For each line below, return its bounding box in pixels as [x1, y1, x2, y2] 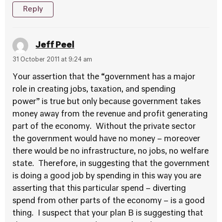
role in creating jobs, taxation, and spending [12, 86, 175, 94]
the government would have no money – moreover [12, 135, 200, 143]
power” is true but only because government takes [12, 98, 201, 106]
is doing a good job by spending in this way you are [12, 172, 201, 180]
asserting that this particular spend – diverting [12, 185, 186, 193]
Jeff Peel [36, 41, 74, 50]
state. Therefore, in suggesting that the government [12, 160, 210, 168]
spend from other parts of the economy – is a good [12, 197, 205, 205]
